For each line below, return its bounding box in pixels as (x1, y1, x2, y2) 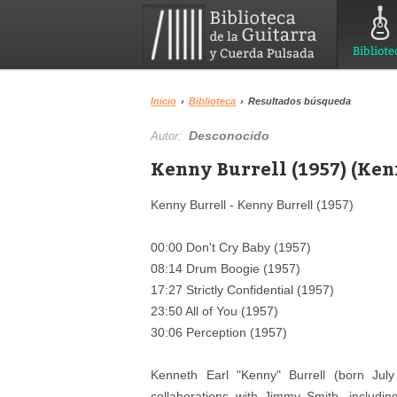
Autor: (151, 129, 190, 143)
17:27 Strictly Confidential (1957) (151, 283, 335, 297)
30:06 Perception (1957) (151, 325, 288, 339)
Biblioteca (189, 96, 237, 106)
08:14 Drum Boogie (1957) (151, 261, 301, 276)
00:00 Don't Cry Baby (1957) (151, 240, 312, 254)
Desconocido (189, 128, 270, 143)
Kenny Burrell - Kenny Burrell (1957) (151, 198, 354, 212)
